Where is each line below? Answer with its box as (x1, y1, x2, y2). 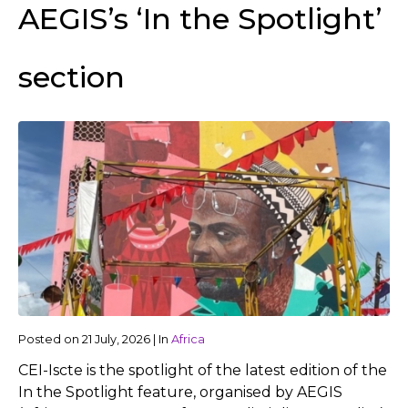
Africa (171, 331, 205, 346)
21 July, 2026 (82, 331, 150, 346)
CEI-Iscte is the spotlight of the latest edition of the (18, 361, 387, 379)
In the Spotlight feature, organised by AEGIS (18, 382, 342, 401)
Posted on (18, 331, 82, 346)
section (18, 58, 125, 95)
